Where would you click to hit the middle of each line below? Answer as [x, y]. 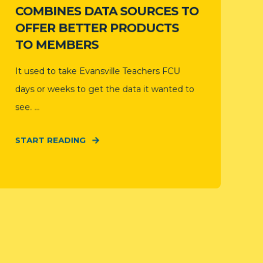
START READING [50, 140]
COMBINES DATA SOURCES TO [107, 11]
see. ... [27, 107]
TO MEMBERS [57, 45]
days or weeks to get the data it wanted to [105, 89]
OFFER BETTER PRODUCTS [97, 28]
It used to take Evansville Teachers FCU [97, 71]
